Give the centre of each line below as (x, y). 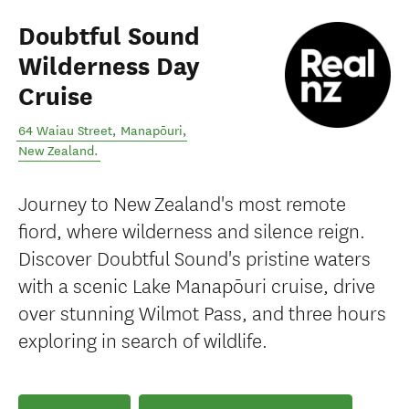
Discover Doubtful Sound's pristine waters (194, 257)
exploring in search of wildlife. (143, 339)
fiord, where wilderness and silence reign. (192, 230)
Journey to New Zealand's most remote (182, 202)
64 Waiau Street (65, 131)
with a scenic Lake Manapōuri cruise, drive (197, 284)
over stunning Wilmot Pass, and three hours (202, 312)
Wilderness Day (109, 67)
